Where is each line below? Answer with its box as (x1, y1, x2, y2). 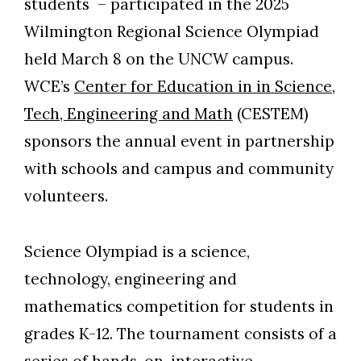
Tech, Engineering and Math (24, 103, 233, 123)
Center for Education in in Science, (74, 76, 335, 96)
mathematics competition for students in (24, 296, 334, 316)
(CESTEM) (233, 103, 309, 123)
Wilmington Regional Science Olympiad (24, 21, 319, 41)
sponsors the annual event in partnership (24, 131, 334, 151)
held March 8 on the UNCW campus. (24, 48, 293, 68)
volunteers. (24, 185, 108, 205)
